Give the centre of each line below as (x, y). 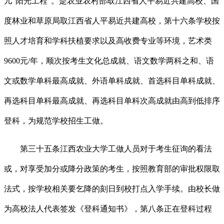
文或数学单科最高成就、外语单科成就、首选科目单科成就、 (112, 81)
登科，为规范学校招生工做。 (56, 121)
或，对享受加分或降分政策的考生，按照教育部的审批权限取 (112, 169)
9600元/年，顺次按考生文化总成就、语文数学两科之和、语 (109, 61)
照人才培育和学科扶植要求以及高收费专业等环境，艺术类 (108, 41)
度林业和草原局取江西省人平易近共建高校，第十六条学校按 (112, 21)
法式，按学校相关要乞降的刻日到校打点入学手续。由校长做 (112, 189)
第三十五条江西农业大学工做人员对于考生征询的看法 (108, 149)
